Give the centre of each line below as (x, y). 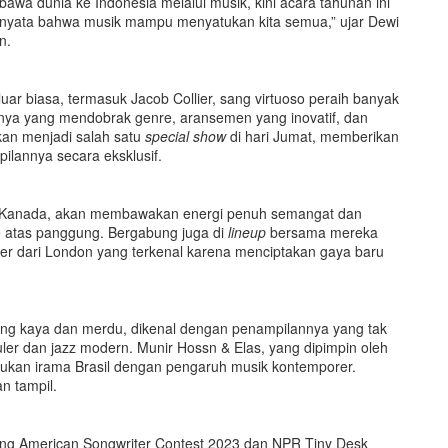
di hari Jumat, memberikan (312, 135)
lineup (247, 231)
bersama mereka (322, 231)
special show (185, 135)
